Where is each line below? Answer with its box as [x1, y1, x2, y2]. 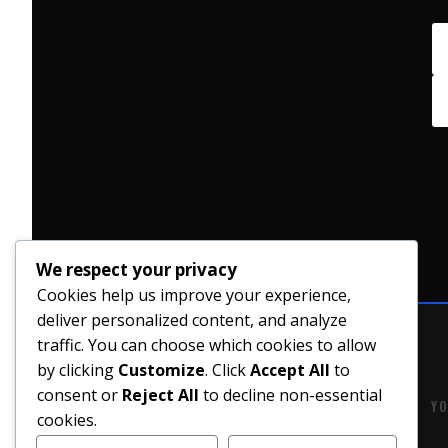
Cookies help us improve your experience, [37, 284, 351, 307]
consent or [37, 384, 122, 407]
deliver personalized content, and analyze [37, 309, 347, 332]
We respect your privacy [36, 258, 237, 282]
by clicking [37, 359, 118, 382]
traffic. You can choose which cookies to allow [37, 334, 376, 357]
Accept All [250, 359, 330, 382]
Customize [118, 359, 205, 382]
